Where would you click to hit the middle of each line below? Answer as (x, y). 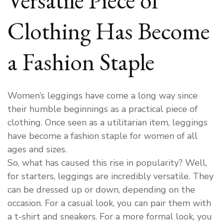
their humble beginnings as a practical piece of (103, 109)
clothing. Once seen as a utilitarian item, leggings (108, 122)
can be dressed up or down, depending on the (101, 189)
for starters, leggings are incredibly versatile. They (111, 176)
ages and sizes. (37, 149)
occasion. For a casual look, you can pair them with (109, 203)
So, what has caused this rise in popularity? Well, (107, 163)
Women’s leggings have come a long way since (103, 95)
